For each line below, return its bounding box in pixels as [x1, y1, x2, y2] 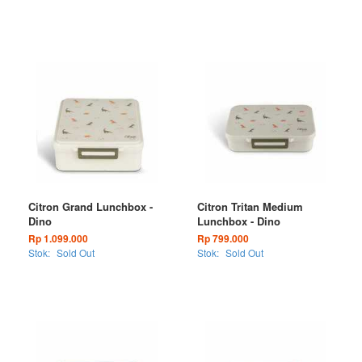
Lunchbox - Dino [197, 213, 280, 229]
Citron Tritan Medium [197, 199, 303, 214]
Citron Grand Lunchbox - [28, 199, 153, 214]
